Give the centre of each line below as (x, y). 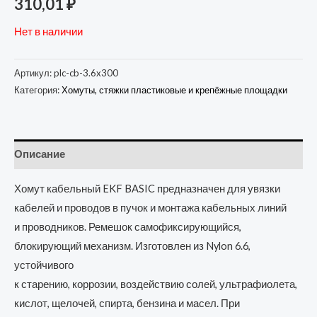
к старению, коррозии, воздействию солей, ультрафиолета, (156, 284)
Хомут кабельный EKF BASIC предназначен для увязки (147, 189)
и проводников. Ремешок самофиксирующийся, (128, 227)
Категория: (38, 90)
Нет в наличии (48, 31)
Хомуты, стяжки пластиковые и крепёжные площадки (174, 90)
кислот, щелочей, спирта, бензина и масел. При (127, 304)
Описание (40, 154)
